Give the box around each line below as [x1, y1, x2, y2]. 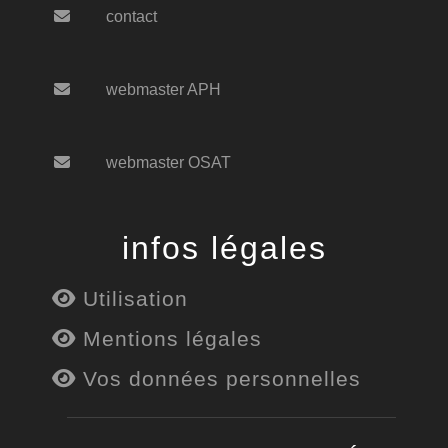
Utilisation [76, 286, 188, 310]
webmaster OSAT [106, 153, 231, 171]
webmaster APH [106, 80, 221, 98]
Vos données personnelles [76, 366, 361, 390]
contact [106, 7, 157, 25]
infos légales [121, 229, 327, 266]
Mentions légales [76, 326, 262, 350]
